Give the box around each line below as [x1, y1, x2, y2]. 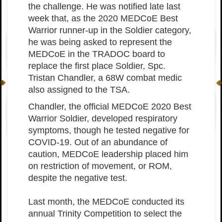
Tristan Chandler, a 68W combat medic [28, 72, 182, 83]
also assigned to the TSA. [28, 84, 130, 95]
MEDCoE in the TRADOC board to [28, 49, 165, 59]
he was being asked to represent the [28, 37, 172, 47]
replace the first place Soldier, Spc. [28, 60, 166, 71]
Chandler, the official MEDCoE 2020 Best [28, 101, 191, 111]
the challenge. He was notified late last [28, 1, 180, 11]
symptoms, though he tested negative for [28, 125, 189, 135]
